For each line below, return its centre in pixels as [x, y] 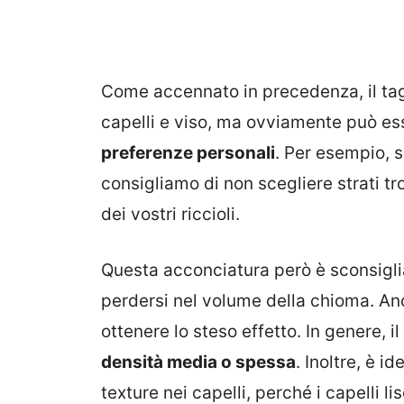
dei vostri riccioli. [170, 214]
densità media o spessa [198, 363]
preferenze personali [188, 152]
